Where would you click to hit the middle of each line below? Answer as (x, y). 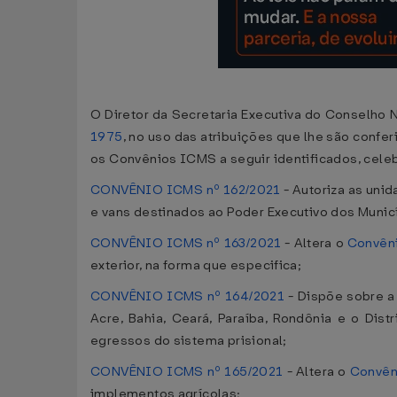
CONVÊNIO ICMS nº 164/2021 (188, 296)
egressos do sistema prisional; (189, 341)
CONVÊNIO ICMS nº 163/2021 (186, 243)
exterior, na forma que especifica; (196, 265)
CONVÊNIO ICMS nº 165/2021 (187, 372)
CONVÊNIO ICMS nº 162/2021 (186, 190)
